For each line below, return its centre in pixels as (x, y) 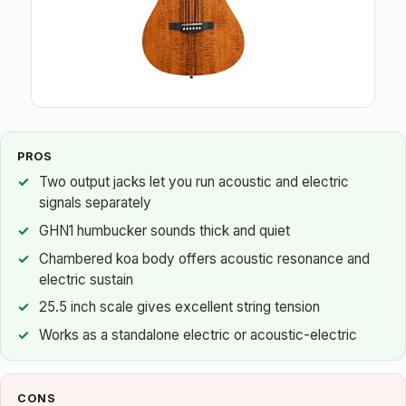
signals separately (95, 203)
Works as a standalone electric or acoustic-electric (198, 334)
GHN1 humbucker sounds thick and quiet (164, 230)
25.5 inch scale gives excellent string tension (179, 307)
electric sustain (86, 279)
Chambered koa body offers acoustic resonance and (204, 258)
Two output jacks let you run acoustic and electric (194, 182)
